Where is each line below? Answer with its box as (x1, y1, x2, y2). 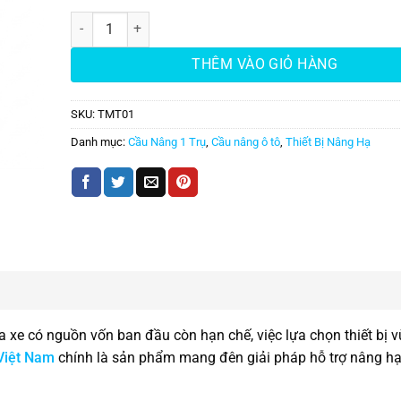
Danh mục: (70, 135, 128, 149)
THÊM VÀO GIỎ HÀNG (192, 55, 338, 73)
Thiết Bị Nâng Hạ (285, 135, 371, 149)
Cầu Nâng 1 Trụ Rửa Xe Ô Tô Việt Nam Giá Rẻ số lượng (70, 13, 378, 30)
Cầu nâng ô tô (210, 135, 280, 149)
